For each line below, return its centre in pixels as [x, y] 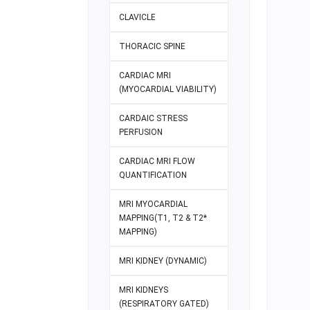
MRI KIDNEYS [144, 290]
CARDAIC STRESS [153, 119]
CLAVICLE [137, 18]
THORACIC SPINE [152, 47]
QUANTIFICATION [153, 175]
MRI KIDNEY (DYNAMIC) [163, 261]
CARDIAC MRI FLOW [157, 162]
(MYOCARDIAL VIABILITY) [168, 90]
